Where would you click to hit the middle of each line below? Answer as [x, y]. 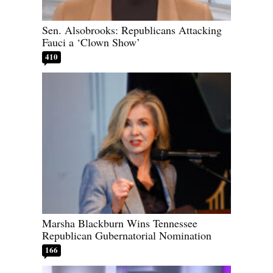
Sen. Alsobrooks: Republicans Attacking [132, 30]
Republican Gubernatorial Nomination [127, 236]
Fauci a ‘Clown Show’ [91, 42]
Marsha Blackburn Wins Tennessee [120, 223]
